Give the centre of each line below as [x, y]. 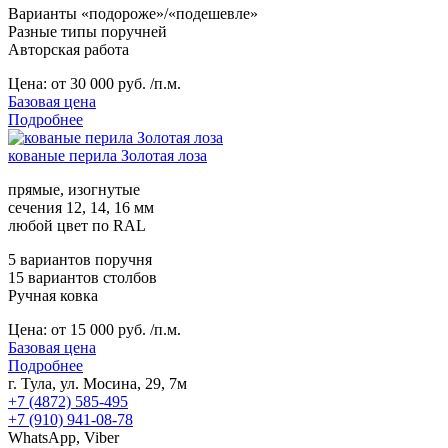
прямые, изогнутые [74, 189]
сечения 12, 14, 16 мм [81, 207]
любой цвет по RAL [77, 225]
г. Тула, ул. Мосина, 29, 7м [97, 383]
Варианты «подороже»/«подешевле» [133, 13]
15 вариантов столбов [82, 277]
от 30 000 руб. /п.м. [116, 83]
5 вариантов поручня [80, 259]
